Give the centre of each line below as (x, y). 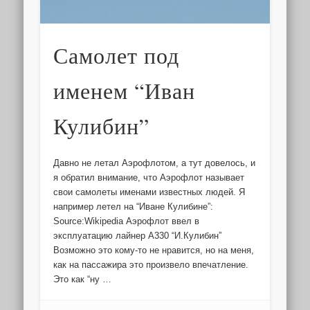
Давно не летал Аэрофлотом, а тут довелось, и (155, 163)
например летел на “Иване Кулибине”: (134, 206)
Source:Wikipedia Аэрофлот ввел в (127, 221)
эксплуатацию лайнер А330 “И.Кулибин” (138, 235)
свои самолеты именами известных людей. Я (149, 192)
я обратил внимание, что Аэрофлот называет (149, 177)
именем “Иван (125, 90)
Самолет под (117, 55)
